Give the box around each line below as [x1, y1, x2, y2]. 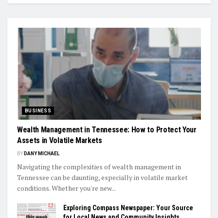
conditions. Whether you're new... [17, 183, 116, 193]
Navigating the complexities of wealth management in [17, 162, 181, 172]
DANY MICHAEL [24, 151, 59, 157]
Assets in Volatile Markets [17, 136, 102, 145]
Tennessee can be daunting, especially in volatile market [17, 173, 188, 182]
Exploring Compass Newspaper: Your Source [63, 204, 193, 212]
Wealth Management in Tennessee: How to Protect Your [17, 125, 197, 135]
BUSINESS [25, 108, 52, 114]
